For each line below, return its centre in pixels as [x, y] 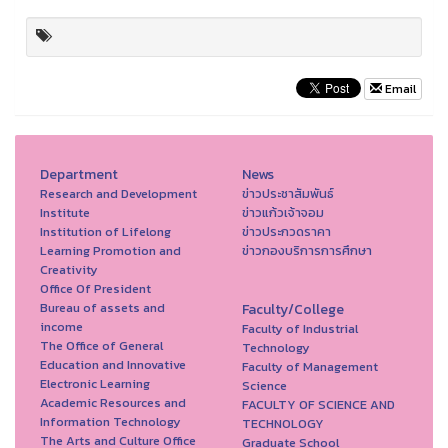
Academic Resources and [113, 402]
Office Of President [95, 288]
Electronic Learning [95, 383]
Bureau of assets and [102, 307]
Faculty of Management [309, 366]
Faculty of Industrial [299, 328]
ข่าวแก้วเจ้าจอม [282, 212]
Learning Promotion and [110, 250]
